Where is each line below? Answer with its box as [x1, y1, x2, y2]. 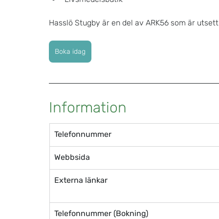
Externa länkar [54, 175, 108, 185]
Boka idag [55, 47, 86, 56]
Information [49, 98, 127, 116]
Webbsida [54, 152, 90, 162]
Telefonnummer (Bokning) [54, 208, 148, 218]
